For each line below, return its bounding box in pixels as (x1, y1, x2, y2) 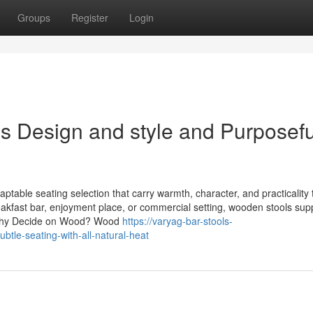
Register (71, 10, 108, 24)
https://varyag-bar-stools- (122, 214, 233, 228)
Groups (17, 10, 50, 24)
